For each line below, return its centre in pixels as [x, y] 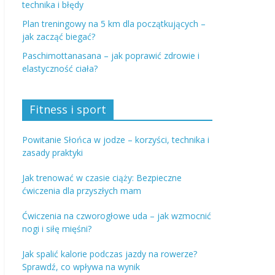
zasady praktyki [52, 153]
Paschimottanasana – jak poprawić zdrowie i [111, 56]
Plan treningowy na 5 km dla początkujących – [114, 24]
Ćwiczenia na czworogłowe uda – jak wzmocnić [117, 216]
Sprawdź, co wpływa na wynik [81, 267]
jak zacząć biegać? [59, 37]
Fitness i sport [68, 109]
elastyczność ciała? [60, 68]
